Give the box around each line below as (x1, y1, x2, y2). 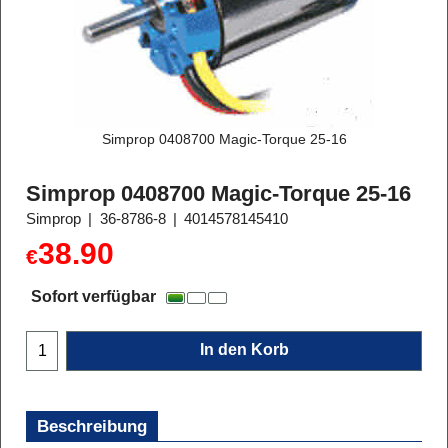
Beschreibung (37, 416, 147, 436)
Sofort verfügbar (31, 287, 156, 305)
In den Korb (199, 340, 289, 358)
